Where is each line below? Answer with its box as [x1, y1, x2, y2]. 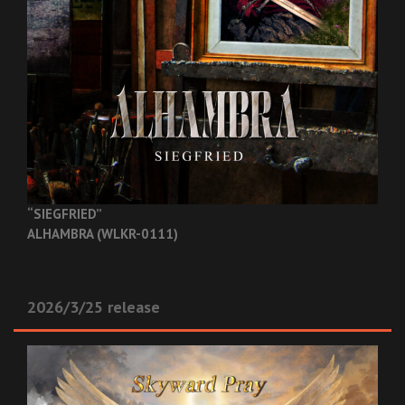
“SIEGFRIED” [27, 205, 102, 222]
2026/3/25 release [27, 297, 160, 317]
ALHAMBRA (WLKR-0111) [27, 225, 178, 242]
